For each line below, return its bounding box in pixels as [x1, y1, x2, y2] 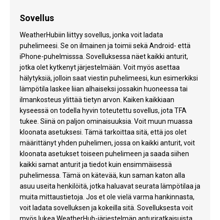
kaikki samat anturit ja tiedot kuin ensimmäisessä [20, 161, 172, 169]
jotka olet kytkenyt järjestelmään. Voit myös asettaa [20, 63, 180, 72]
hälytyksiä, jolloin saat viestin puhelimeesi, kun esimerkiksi [20, 74, 198, 82]
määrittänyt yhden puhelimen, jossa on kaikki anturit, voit [20, 139, 195, 147]
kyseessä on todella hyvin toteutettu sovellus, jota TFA [20, 107, 187, 115]
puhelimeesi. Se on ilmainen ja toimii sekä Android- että [20, 42, 191, 50]
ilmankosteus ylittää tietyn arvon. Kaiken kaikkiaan [20, 96, 174, 104]
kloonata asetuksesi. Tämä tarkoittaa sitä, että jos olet [20, 128, 187, 137]
